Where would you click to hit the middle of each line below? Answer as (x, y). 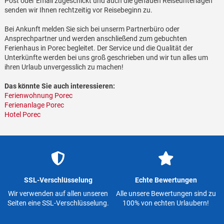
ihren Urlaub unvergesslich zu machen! (64, 67)
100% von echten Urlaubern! (166, 203)
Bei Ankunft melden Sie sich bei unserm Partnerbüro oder (92, 29)
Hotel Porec (22, 115)
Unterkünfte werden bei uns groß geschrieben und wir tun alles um (106, 58)
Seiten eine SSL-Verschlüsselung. (58, 203)
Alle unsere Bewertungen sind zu (166, 193)
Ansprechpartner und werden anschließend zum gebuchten (95, 39)
